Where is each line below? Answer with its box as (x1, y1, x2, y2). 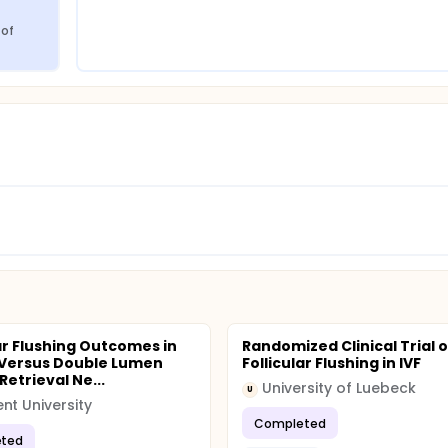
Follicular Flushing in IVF (242, 353, 421, 373)
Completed (254, 414, 327, 432)
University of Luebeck (262, 378, 416, 398)
